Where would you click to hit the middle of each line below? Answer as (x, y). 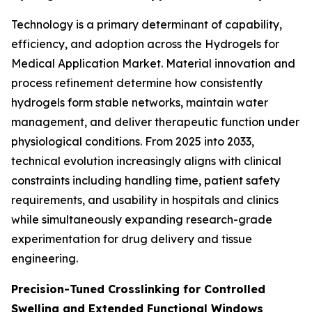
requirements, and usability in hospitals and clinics (145, 200)
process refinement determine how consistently (137, 83)
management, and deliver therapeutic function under (155, 122)
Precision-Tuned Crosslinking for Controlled (138, 289)
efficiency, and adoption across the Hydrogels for (145, 44)
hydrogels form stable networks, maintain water (140, 102)
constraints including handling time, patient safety (146, 180)
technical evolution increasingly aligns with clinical (146, 161)
